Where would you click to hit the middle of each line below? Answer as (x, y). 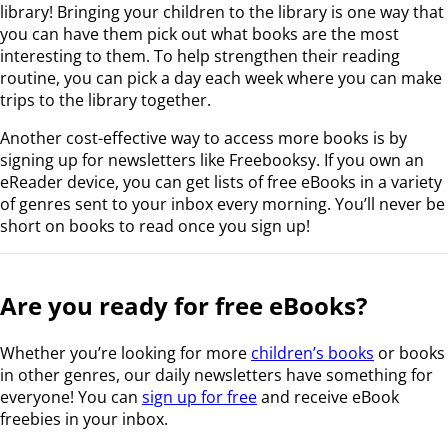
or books (409, 353)
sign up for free (199, 397)
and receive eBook (328, 397)
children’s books (312, 353)
